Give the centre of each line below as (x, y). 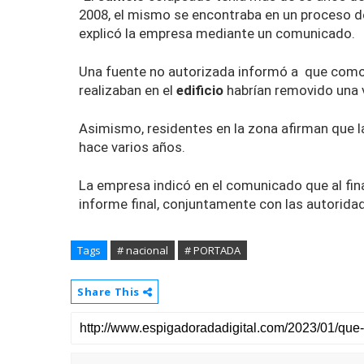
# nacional (143, 250)
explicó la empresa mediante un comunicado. (217, 33)
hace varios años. (132, 147)
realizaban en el (128, 90)
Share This (110, 292)
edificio (200, 90)
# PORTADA (212, 250)
